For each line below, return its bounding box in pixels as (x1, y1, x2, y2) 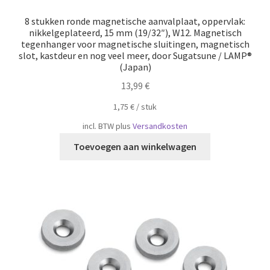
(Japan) (119, 61, 151, 73)
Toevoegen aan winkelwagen (74, 140, 196, 152)
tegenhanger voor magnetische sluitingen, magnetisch (20, 38, 250, 50)
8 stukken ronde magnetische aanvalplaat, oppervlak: (25, 15, 245, 27)
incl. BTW (83, 121, 114, 132)
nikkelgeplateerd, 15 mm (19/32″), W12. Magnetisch (28, 27, 242, 39)
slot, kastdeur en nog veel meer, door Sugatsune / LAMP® (18, 49, 252, 61)
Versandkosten (133, 121, 187, 132)
